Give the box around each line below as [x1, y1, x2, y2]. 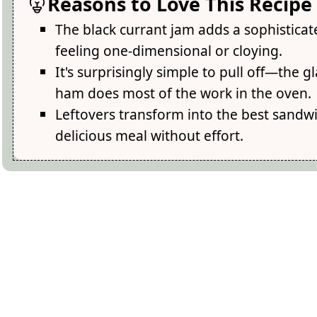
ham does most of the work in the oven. [55, 83, 312, 103]
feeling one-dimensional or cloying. [55, 41, 283, 61]
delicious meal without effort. [55, 126, 244, 146]
